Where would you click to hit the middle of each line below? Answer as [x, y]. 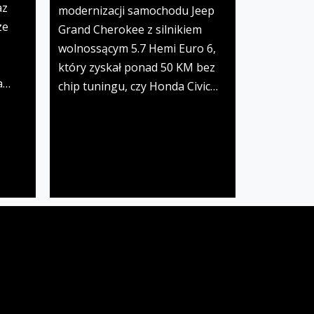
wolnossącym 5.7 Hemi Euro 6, [137, 49]
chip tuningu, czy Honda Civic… [138, 87]
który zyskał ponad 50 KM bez [137, 68]
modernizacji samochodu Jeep [136, 11]
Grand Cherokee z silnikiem [130, 30]
